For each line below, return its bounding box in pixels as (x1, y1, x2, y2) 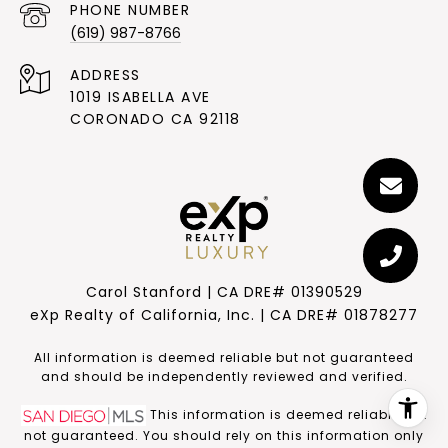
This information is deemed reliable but (146, 405, 427, 423)
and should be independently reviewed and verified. (40, 367, 408, 385)
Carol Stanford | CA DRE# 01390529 (85, 281, 363, 302)
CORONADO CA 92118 (70, 108, 241, 129)
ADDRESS (70, 64, 141, 85)
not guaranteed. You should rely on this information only (24, 426, 424, 444)
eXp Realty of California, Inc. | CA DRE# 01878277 (30, 304, 418, 325)
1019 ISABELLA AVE (70, 86, 211, 107)
